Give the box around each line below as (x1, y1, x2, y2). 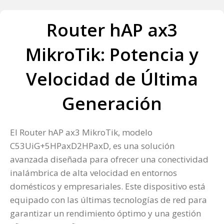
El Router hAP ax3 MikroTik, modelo (10, 126, 152, 138)
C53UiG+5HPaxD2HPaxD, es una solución (10, 140, 174, 152)
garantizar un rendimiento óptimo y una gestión (10, 207, 201, 219)
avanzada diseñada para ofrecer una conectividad (10, 153, 208, 165)
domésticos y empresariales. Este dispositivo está (10, 180, 205, 192)
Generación (62, 91, 162, 115)
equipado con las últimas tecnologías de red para (10, 194, 207, 206)
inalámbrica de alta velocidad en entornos (10, 167, 177, 179)
